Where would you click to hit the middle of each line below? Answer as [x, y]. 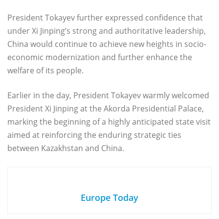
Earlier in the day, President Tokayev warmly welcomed [108, 96]
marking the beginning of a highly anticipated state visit [109, 122]
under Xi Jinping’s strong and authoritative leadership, [107, 31]
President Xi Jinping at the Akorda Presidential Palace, [106, 109]
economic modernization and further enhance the [100, 57]
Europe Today [109, 198]
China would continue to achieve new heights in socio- [107, 44]
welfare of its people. [45, 71]
